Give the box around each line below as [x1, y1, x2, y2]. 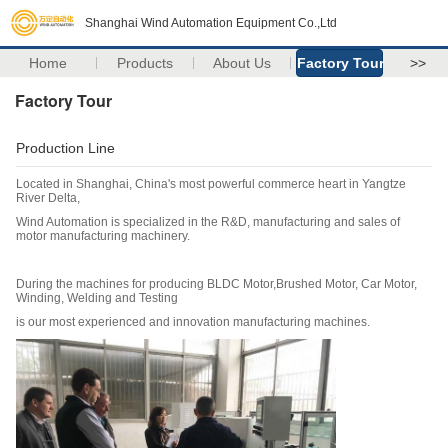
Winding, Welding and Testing [16, 291, 178, 305]
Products [117, 55, 174, 71]
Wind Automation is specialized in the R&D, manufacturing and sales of [16, 215, 400, 229]
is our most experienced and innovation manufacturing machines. [16, 315, 370, 329]
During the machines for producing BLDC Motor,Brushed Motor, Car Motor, [16, 277, 417, 291]
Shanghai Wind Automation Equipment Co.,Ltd [85, 16, 337, 30]
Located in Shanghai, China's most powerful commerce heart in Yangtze [16, 177, 406, 191]
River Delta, [16, 191, 80, 205]
